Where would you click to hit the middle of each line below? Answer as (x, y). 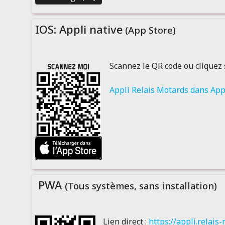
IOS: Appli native (79, 29)
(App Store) (149, 30)
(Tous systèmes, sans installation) (141, 186)
